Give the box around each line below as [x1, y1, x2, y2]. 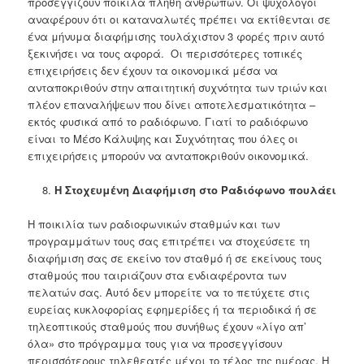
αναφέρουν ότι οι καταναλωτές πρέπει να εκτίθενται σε [28, 11, 331, 28]
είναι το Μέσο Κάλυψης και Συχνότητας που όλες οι [28, 131, 299, 147]
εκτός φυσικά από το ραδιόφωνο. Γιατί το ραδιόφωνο [28, 114, 309, 130]
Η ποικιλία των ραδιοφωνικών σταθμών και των [28, 216, 280, 232]
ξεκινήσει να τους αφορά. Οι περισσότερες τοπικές [28, 45, 303, 62]
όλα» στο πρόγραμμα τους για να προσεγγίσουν [28, 336, 283, 352]
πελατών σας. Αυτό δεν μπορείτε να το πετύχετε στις [28, 284, 310, 301]
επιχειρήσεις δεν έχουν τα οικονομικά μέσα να [28, 63, 279, 79]
